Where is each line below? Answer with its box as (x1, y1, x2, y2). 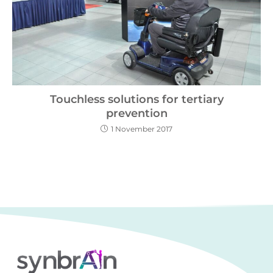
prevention (105, 106, 168, 120)
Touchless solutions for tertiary (49, 92, 224, 106)
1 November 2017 (111, 124, 172, 133)
